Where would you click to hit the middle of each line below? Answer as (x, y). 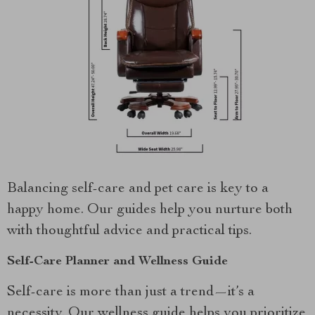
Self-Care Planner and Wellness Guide (117, 262)
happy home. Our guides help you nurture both (150, 210)
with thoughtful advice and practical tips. (129, 231)
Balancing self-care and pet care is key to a (138, 189)
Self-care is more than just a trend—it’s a (131, 292)
